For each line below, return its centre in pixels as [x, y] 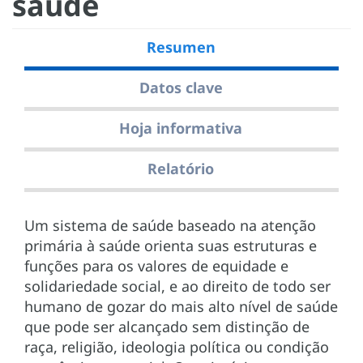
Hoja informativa [181, 128]
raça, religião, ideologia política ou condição [177, 347]
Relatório [181, 169]
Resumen [181, 47]
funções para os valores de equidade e [156, 266]
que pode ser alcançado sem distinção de [167, 327]
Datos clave [181, 88]
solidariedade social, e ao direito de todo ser [177, 286]
